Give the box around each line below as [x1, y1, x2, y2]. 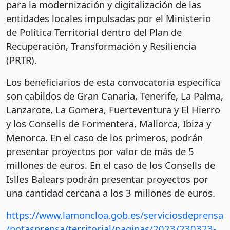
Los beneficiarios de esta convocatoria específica [6, 75, 220, 89]
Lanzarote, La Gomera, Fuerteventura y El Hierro [6, 103, 220, 117]
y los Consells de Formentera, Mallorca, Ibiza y [6, 117, 211, 130]
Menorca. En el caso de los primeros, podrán [6, 131, 203, 144]
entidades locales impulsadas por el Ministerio [6, 12, 211, 25]
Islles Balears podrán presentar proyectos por [6, 172, 208, 186]
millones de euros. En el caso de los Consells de [6, 159, 215, 172]
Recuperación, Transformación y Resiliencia [6, 40, 196, 53]
